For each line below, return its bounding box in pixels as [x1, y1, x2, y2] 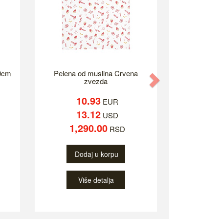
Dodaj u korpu [75, 149, 118, 159]
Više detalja [78, 175, 114, 185]
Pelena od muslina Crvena [54, 68, 138, 79]
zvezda [84, 76, 108, 87]
